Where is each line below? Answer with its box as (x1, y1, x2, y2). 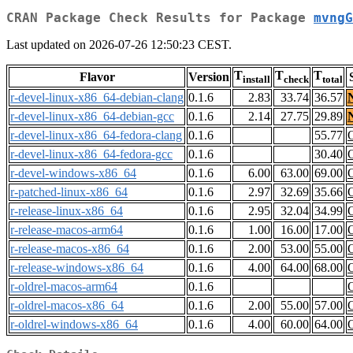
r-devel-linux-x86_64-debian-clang (10, 91, 184, 105)
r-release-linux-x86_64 (10, 204, 123, 218)
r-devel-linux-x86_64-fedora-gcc (10, 147, 173, 162)
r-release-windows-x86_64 (10, 261, 143, 275)
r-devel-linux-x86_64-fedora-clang (10, 128, 182, 143)
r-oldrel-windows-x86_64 (10, 318, 138, 332)
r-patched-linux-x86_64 (10, 185, 128, 199)
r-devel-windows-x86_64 (10, 166, 136, 180)
